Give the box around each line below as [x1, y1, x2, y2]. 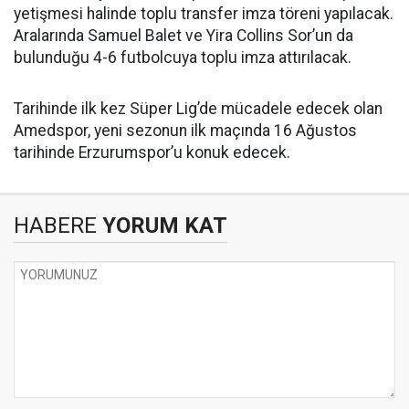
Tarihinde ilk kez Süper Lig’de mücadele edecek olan [14, 99, 383, 118]
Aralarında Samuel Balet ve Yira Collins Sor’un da [14, 26, 353, 45]
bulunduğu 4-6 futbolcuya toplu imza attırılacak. [14, 47, 351, 67]
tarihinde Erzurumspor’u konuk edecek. [14, 142, 290, 162]
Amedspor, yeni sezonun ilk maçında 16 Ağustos [14, 121, 357, 140]
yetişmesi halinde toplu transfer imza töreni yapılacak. [14, 4, 393, 23]
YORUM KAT [97, 212, 227, 238]
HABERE [14, 212, 97, 238]
